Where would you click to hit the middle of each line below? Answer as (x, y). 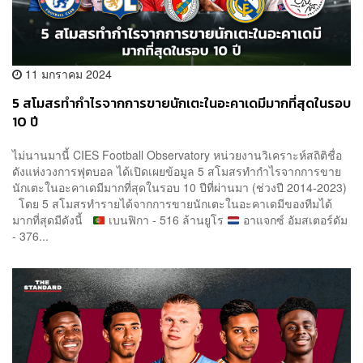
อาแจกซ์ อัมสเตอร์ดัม (293, 220)
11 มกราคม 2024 (67, 73)
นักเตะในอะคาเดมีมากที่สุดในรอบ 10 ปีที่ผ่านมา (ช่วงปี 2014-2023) (181, 188)
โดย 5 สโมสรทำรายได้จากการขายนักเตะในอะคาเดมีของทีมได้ (172, 204)
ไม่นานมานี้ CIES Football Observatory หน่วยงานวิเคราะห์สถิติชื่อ (177, 155)
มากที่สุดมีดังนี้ (52, 220)
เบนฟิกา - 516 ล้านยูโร (166, 220)
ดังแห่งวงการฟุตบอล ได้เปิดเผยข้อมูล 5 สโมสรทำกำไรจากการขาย (177, 171)
